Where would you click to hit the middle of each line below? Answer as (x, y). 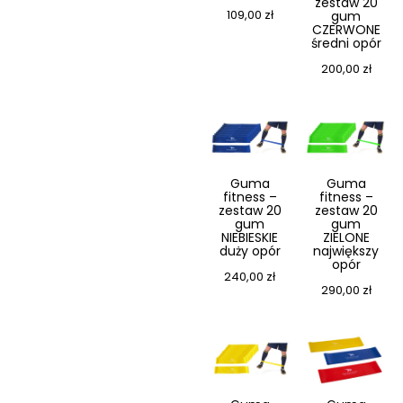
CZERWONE (346, 30)
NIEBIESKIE (250, 238)
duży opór (250, 251)
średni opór (346, 44)
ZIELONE (346, 238)
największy (346, 251)
